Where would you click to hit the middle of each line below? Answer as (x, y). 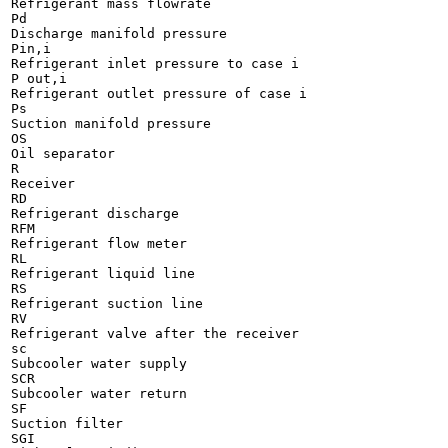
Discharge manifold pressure (119, 33)
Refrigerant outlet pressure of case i (159, 93)
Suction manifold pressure (111, 123)
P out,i (39, 78)
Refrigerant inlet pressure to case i (155, 63)
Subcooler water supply (99, 363)
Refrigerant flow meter (99, 243)
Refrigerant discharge (95, 213)
